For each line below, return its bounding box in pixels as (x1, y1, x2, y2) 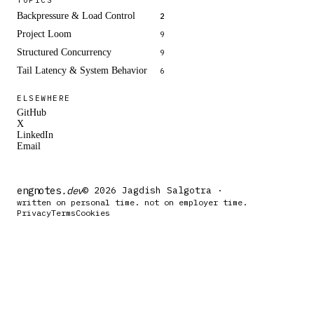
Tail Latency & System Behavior (17, 64, 147, 76)
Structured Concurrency (17, 46, 111, 57)
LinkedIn (17, 129, 53, 140)
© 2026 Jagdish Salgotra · (83, 184, 224, 197)
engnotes (17, 184, 61, 197)
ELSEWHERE (17, 93, 71, 103)
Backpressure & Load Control (17, 10, 135, 21)
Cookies (76, 207, 110, 218)
